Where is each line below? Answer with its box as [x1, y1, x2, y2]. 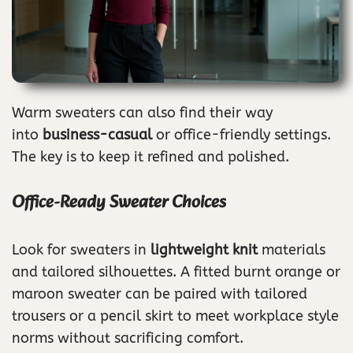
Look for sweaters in [12, 240, 150, 258]
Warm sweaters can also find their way [12, 103, 273, 121]
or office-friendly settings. [152, 125, 331, 143]
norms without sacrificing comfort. [12, 329, 243, 347]
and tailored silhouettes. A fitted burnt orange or [12, 262, 340, 281]
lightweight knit [150, 240, 258, 258]
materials [258, 240, 325, 258]
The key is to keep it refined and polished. [12, 147, 289, 165]
